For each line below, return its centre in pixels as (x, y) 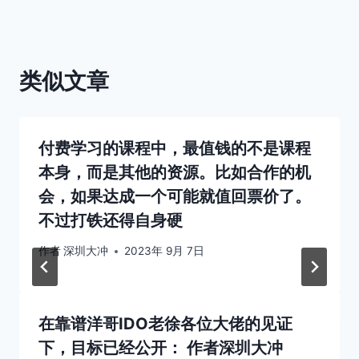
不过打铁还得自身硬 (111, 220)
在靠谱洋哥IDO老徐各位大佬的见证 (165, 324)
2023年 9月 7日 (165, 251)
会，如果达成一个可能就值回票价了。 (175, 196)
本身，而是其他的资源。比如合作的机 (175, 172)
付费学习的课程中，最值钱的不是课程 (175, 148)
